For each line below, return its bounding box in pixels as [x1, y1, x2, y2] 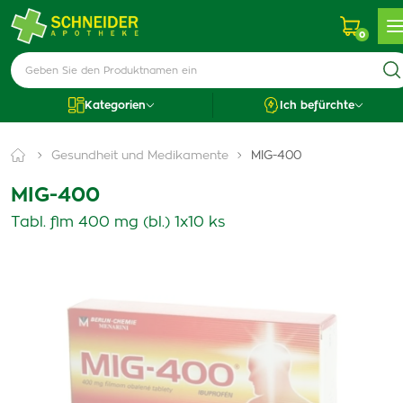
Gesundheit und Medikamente [51, 150, 228, 162]
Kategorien [84, 100, 146, 111]
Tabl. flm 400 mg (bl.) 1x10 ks [11, 215, 225, 229]
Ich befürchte [279, 100, 354, 111]
